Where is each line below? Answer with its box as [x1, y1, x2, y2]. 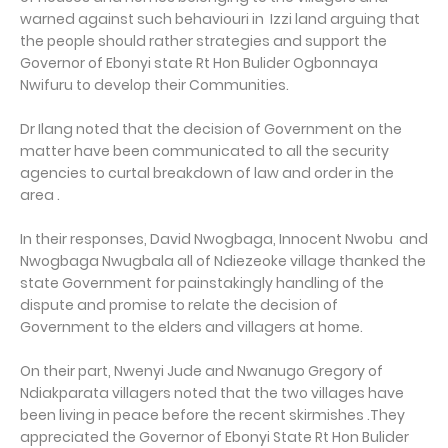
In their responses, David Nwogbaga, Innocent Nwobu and [20, 229, 428, 250]
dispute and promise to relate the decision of [20, 295, 338, 316]
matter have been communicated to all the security [20, 141, 389, 162]
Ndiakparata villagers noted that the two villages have [20, 383, 404, 404]
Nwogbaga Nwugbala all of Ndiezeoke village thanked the [20, 251, 426, 272]
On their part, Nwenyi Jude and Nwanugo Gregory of [20, 361, 383, 382]
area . [20, 185, 60, 206]
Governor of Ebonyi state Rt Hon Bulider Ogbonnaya [20, 53, 378, 74]
